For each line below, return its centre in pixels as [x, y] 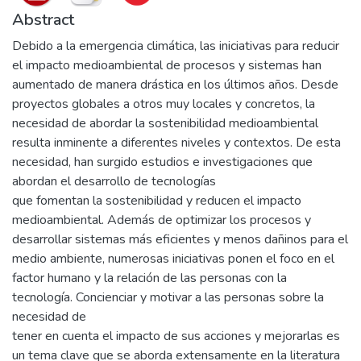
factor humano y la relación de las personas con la [149, 278]
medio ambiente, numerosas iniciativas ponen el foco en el [173, 259]
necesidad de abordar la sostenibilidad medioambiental [165, 123]
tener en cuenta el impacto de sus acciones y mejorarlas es [176, 336]
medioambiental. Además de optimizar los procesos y [162, 220]
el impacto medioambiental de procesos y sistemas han [167, 65]
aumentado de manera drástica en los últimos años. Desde [175, 85]
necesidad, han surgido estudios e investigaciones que [162, 162]
